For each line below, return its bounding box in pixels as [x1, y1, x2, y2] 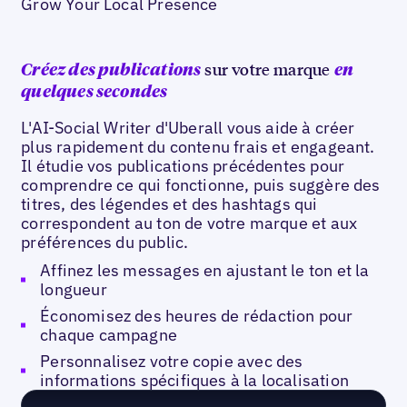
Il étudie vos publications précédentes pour [21, 155, 345, 177]
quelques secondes [21, 84, 168, 102]
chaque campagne [40, 324, 178, 345]
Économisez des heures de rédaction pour [40, 305, 353, 326]
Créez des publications [21, 63, 202, 80]
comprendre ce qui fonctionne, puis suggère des [21, 174, 381, 196]
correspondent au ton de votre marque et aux [21, 213, 358, 234]
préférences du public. [21, 232, 189, 253]
